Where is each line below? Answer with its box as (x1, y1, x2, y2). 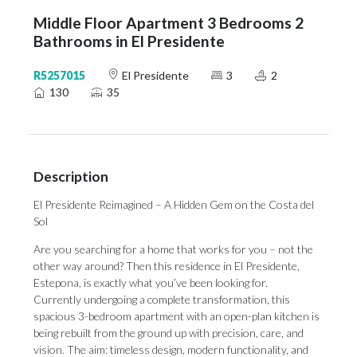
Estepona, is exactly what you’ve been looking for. (33, 276, 268, 289)
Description (33, 168, 108, 185)
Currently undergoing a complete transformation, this (33, 292, 290, 306)
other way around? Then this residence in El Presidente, (33, 259, 300, 273)
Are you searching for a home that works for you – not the (33, 242, 313, 256)
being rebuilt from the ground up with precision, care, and (33, 326, 304, 339)
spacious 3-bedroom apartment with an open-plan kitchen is (33, 309, 320, 323)
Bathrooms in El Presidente (33, 32, 225, 50)
